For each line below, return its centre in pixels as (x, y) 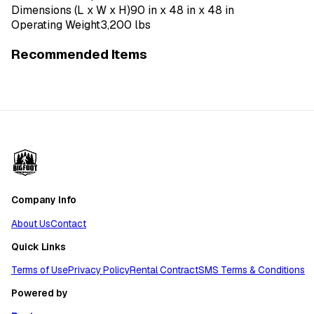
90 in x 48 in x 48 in (182, 11)
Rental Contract (164, 270)
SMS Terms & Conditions (252, 270)
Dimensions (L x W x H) (71, 11)
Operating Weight (56, 25)
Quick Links (39, 246)
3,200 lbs (125, 25)
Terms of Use (40, 270)
